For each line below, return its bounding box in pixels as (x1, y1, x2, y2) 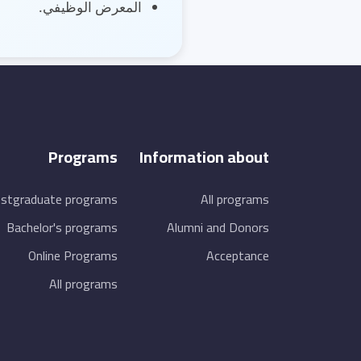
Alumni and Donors (167, 215, 269, 239)
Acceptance (206, 243, 269, 268)
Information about (139, 142, 269, 172)
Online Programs (28, 243, 118, 268)
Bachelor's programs (6, 215, 118, 239)
